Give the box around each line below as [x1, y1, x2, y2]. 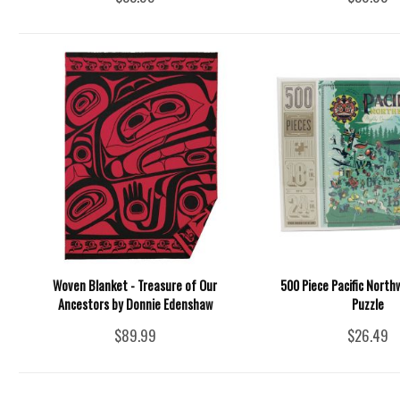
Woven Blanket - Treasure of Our [53, 276, 218, 296]
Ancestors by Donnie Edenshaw [57, 295, 212, 314]
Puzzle [351, 295, 384, 314]
